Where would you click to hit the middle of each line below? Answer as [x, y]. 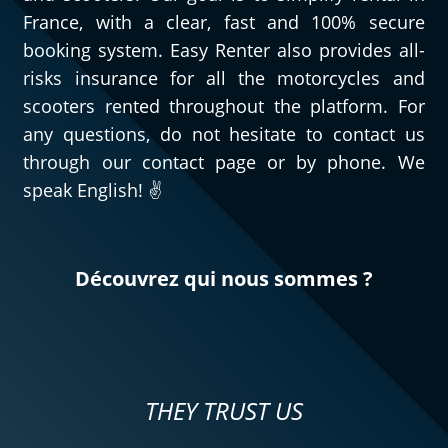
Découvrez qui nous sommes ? [224, 279]
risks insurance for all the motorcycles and [224, 78]
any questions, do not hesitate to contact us [224, 134]
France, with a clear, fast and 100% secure [224, 22]
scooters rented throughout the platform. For [224, 106]
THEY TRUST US [224, 411]
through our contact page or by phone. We [224, 162]
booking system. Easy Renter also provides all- [224, 50]
